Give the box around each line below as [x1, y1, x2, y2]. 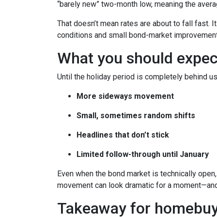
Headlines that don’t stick [77, 130, 169, 139]
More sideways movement [77, 92, 174, 101]
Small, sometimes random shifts [77, 111, 195, 120]
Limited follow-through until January [77, 150, 209, 159]
